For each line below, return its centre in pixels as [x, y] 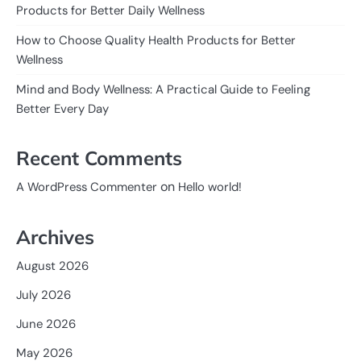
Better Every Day [62, 108]
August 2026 [52, 266]
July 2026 [44, 295]
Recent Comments [99, 158]
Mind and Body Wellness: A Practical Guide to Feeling [163, 89]
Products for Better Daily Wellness [110, 10]
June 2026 [46, 324]
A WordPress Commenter [87, 187]
